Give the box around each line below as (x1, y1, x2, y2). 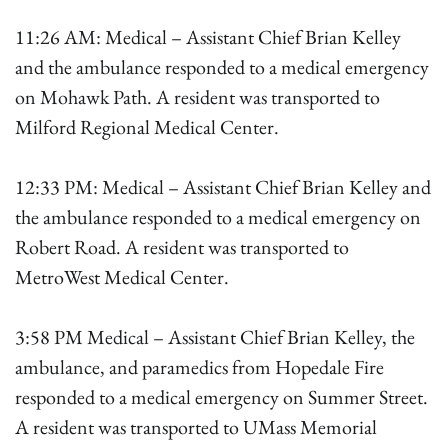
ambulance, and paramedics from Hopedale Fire (15, 354, 384, 380)
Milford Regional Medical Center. (15, 114, 279, 140)
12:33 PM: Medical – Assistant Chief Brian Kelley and (15, 174, 431, 200)
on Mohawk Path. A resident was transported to (15, 84, 380, 110)
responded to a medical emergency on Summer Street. (15, 384, 428, 410)
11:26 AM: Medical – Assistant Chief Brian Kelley (15, 24, 401, 50)
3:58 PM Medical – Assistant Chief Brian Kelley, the (15, 324, 415, 350)
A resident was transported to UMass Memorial (15, 414, 377, 440)
